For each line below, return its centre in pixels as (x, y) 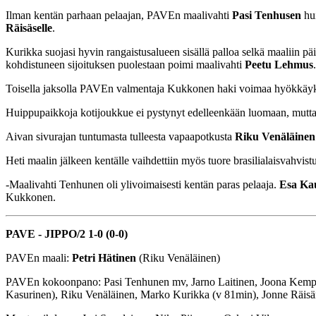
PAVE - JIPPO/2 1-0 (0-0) (67, 234)
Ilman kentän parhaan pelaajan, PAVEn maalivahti (119, 16)
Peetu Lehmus (279, 65)
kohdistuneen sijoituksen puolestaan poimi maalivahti (125, 65)
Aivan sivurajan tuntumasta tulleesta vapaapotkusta (120, 137)
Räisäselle (29, 28)
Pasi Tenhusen (268, 16)
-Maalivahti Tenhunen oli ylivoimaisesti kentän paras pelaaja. (142, 185)
